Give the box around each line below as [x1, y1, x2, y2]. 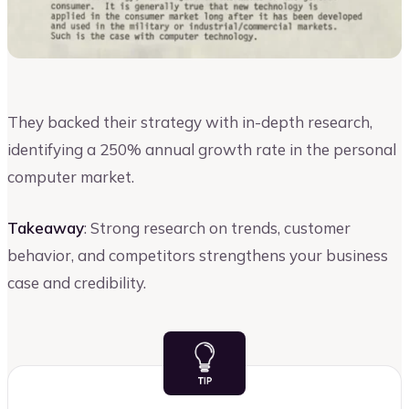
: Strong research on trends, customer [84, 217, 351, 237]
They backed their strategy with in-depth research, [7, 111, 372, 131]
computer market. [7, 166, 134, 186]
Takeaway [7, 217, 84, 237]
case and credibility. [7, 272, 146, 292]
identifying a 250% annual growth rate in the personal [7, 139, 396, 159]
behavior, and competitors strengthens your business [7, 245, 388, 265]
